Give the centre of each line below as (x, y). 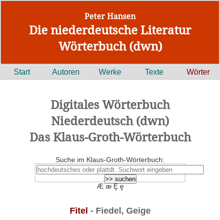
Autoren (66, 72)
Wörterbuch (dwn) (110, 46)
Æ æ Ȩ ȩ (110, 186)
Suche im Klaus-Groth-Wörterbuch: (110, 160)
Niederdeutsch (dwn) (110, 121)
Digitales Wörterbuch (110, 104)
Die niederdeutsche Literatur (110, 30)
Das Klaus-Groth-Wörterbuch (110, 137)
